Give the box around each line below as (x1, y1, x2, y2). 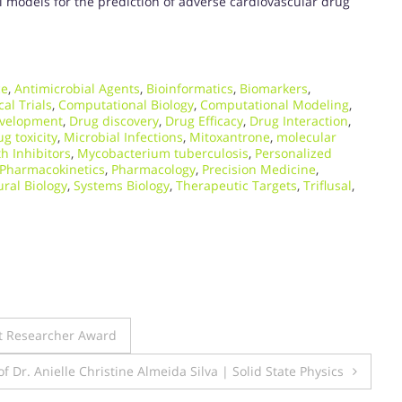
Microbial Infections (64, 127, 183, 145)
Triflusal (303, 176, 352, 194)
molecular (276, 127, 336, 145)
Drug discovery (69, 111, 159, 129)
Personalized (255, 144, 332, 162)
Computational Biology (58, 95, 194, 113)
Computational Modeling (200, 95, 349, 113)
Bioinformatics (146, 79, 233, 97)
